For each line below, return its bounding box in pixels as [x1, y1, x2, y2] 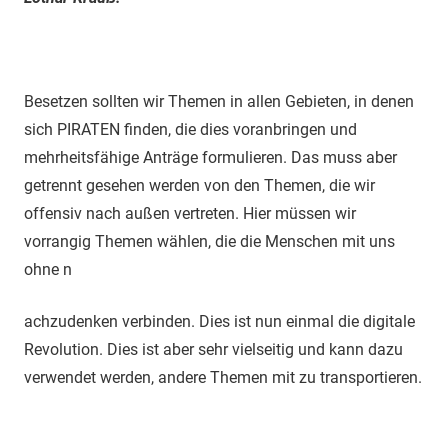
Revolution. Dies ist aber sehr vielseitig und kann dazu [24, 339, 403, 359]
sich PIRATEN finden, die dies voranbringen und [24, 119, 357, 139]
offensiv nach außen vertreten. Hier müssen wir [24, 203, 356, 223]
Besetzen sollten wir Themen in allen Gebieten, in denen [24, 91, 414, 111]
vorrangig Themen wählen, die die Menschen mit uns [24, 231, 395, 251]
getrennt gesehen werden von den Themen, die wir [24, 175, 375, 195]
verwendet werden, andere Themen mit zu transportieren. [24, 367, 422, 387]
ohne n [24, 259, 72, 279]
